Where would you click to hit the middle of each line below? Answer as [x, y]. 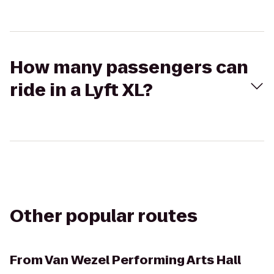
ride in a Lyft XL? [81, 90]
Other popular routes [104, 216]
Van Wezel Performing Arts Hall [143, 260]
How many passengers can [129, 68]
